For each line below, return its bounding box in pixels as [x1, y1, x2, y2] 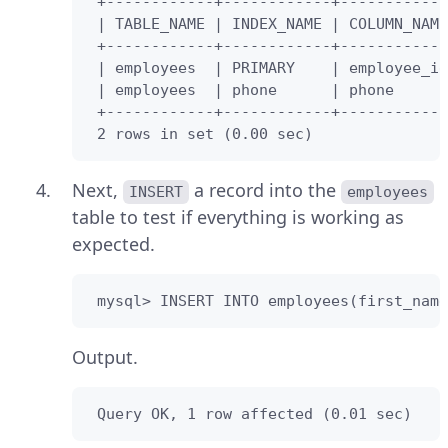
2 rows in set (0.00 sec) [88, 125, 313, 144]
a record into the [189, 178, 342, 203]
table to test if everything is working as [72, 205, 404, 230]
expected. [72, 232, 155, 257]
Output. [72, 345, 138, 370]
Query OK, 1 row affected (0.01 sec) [88, 405, 412, 424]
